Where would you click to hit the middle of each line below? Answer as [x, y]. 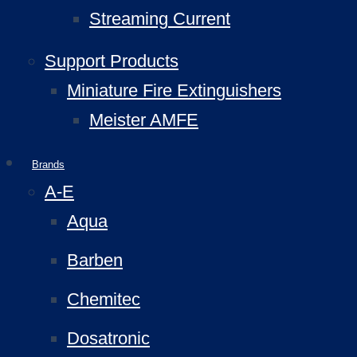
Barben [95, 260]
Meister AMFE [144, 120]
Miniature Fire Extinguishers [174, 90]
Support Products [112, 61]
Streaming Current [160, 19]
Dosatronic [108, 338]
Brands [48, 165]
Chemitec [104, 299]
